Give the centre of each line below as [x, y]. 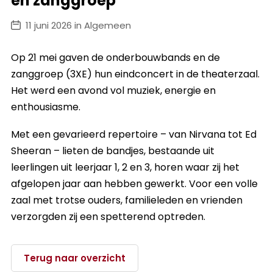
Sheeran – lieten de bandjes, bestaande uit [113, 151]
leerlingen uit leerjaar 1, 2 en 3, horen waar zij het [125, 168]
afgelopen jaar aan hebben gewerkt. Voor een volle [134, 184]
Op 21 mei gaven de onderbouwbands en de [115, 58]
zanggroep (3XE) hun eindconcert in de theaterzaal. [135, 74]
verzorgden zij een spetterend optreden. [108, 217]
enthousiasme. [46, 107]
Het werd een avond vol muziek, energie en [113, 91]
